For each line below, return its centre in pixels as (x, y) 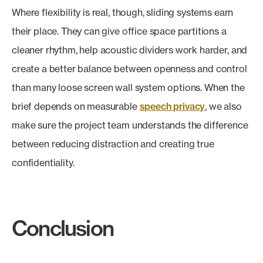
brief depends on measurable (76, 106)
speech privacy (172, 106)
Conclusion (63, 228)
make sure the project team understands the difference (130, 125)
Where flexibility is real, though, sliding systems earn (123, 12)
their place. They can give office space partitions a (119, 31)
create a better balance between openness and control (129, 69)
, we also (223, 106)
